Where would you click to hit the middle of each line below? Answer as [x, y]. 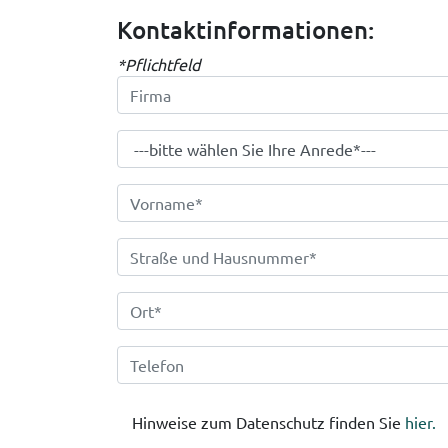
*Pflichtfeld [158, 64]
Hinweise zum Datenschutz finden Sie [268, 422]
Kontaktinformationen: [245, 30]
